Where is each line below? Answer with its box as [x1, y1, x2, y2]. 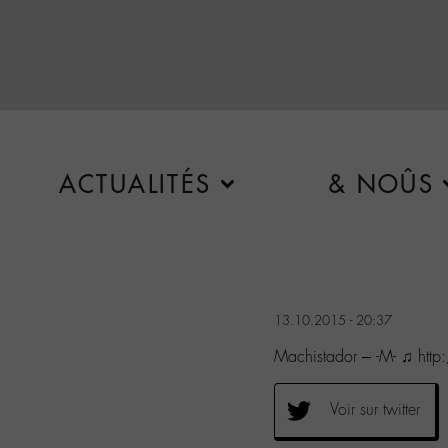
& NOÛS [327, 169, 435, 199]
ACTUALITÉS [58, 169, 212, 199]
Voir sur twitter [330, 398, 420, 420]
